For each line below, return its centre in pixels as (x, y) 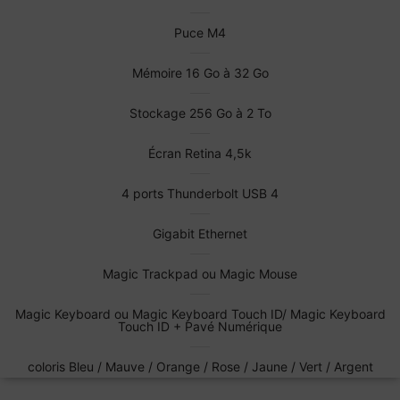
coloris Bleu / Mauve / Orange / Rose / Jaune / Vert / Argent (200, 367)
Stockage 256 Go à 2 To (200, 113)
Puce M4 (200, 33)
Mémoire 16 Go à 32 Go (200, 73)
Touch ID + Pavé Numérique (200, 327)
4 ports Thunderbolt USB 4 (200, 194)
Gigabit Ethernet (200, 234)
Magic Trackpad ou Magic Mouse (200, 274)
